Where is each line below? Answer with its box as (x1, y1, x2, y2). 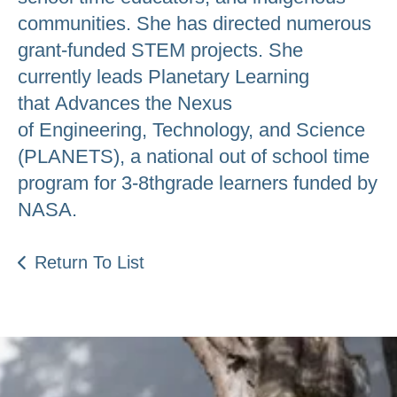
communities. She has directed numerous (18, 12, 371, 35)
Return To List (34, 252, 144, 272)
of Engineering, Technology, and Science (18, 118, 365, 141)
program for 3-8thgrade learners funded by (18, 171, 378, 194)
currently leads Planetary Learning (18, 65, 309, 88)
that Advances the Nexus (18, 91, 232, 114)
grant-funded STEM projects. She (18, 38, 303, 61)
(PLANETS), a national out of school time (18, 144, 370, 167)
